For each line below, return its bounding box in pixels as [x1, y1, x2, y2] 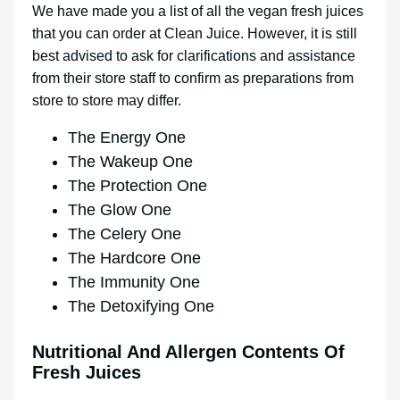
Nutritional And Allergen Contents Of [32, 342, 345, 362]
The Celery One [68, 224, 181, 243]
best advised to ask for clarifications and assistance [32, 47, 355, 63]
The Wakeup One [68, 152, 193, 171]
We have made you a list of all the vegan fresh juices [32, 3, 363, 19]
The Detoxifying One [68, 296, 214, 315]
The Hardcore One [68, 248, 201, 267]
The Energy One [68, 128, 186, 146]
